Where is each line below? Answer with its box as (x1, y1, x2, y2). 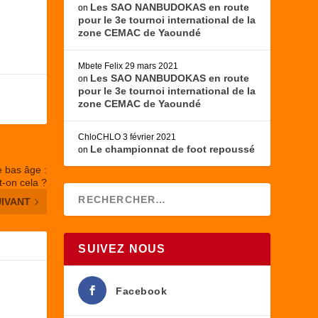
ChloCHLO (78, 132, 121, 143)
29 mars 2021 (125, 61, 179, 72)
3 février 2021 (123, 132, 177, 143)
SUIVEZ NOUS (78, 243, 166, 256)
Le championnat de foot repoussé (90, 143, 256, 155)
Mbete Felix (78, 61, 124, 72)
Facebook (116, 285, 168, 297)
